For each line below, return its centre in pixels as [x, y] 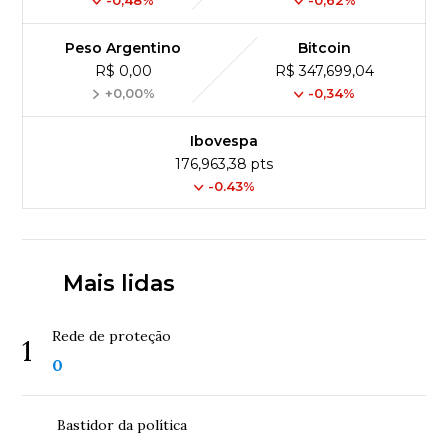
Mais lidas [118, 283]
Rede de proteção [112, 335]
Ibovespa [224, 140]
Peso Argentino [123, 47]
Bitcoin [325, 47]
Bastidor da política [122, 424]
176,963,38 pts [224, 163]
